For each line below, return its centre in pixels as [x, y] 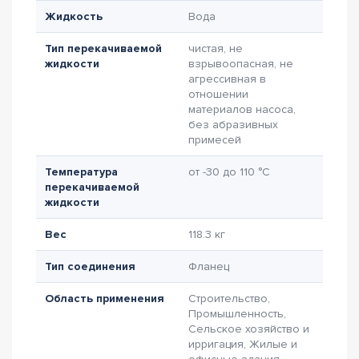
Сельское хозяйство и [249, 329]
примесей [215, 140]
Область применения [105, 298]
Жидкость [74, 16]
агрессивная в [227, 79]
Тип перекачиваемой [103, 48]
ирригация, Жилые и [243, 344]
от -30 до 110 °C [229, 172]
